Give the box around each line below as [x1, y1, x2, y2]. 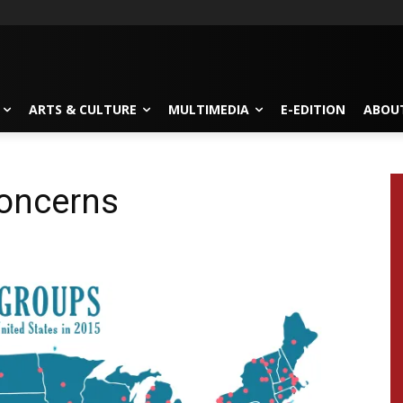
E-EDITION [281, 100, 345, 118]
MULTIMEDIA [168, 100, 249, 118]
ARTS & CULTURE [29, 100, 137, 118]
